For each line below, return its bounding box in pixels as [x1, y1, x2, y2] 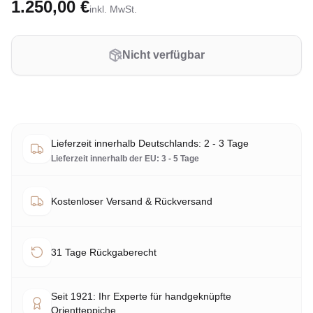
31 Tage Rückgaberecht [51, 246, 156, 258]
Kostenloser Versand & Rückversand [51, 195, 212, 207]
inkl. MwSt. [89, 3, 137, 15]
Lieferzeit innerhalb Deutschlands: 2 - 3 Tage [51, 137, 249, 149]
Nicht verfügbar [122, 48, 205, 61]
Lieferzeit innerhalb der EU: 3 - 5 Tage [51, 153, 199, 163]
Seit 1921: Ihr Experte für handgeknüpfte [51, 290, 231, 302]
